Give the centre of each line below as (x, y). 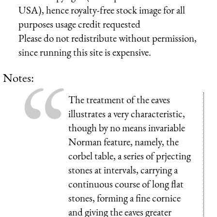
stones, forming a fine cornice (124, 198)
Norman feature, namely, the (124, 141)
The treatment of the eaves (119, 99)
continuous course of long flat (126, 184)
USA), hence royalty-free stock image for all (102, 10)
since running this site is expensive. (85, 52)
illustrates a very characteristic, (127, 113)
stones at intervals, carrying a (123, 170)
